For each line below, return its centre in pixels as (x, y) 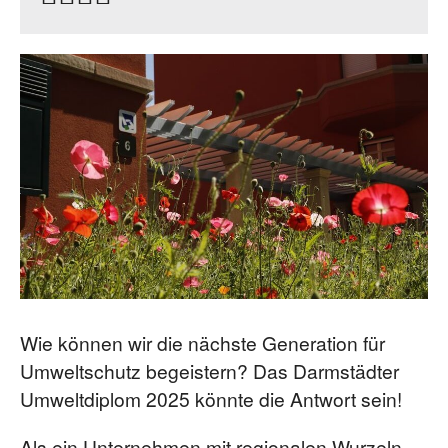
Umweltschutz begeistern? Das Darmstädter (209, 370)
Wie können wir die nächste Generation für (202, 342)
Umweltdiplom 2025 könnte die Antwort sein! (211, 398)
